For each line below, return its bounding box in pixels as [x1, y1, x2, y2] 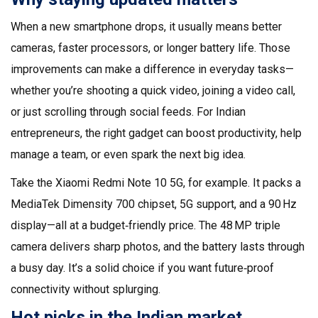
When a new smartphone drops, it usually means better [11, 20, 282, 33]
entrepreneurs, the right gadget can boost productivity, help [11, 126, 302, 140]
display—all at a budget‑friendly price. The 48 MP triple [11, 219, 280, 232]
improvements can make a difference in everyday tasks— [11, 62, 294, 76]
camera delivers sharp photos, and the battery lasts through [11, 240, 305, 253]
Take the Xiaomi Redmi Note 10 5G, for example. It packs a [11, 176, 301, 190]
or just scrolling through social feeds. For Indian [11, 105, 246, 119]
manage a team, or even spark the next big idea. [11, 148, 246, 161]
